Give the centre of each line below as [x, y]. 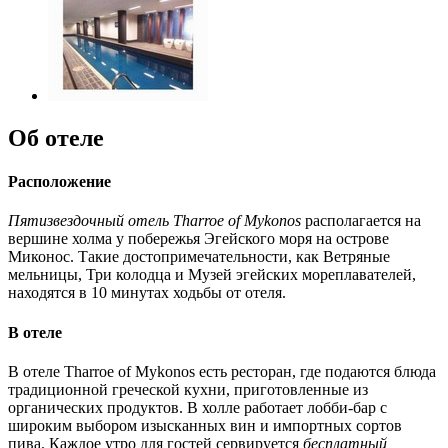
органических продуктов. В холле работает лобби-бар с [197, 407]
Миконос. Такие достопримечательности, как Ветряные [199, 257]
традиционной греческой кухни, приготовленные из [188, 389]
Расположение [59, 181]
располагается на [361, 221]
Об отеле [56, 137]
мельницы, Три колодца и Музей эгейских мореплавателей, [212, 275]
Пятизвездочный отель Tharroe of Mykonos [154, 221]
